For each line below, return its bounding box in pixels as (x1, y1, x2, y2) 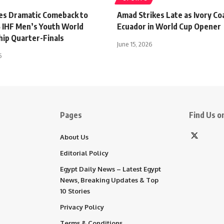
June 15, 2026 (117, 39, 152, 48)
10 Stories (60, 186, 90, 195)
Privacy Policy (60, 202, 104, 211)
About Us (60, 132, 88, 141)
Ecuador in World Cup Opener (117, 21, 221, 31)
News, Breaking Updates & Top (60, 175, 158, 184)
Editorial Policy (60, 148, 108, 157)
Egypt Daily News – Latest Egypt (60, 164, 161, 173)
